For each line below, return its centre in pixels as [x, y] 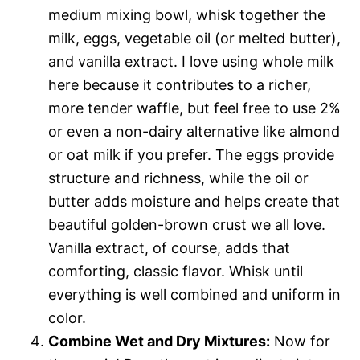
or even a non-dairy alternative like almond [194, 131]
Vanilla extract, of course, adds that [169, 247]
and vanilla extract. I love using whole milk [191, 61]
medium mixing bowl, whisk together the [187, 14]
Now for [300, 341]
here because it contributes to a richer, [180, 84]
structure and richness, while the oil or [178, 178]
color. [67, 317]
